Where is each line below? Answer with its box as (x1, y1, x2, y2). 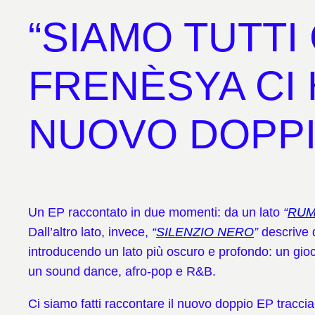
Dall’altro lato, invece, (28, 225, 152, 240)
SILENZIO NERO (156, 225, 254, 240)
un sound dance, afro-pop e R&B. (28, 264, 216, 279)
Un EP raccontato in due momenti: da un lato (28, 205, 283, 220)
